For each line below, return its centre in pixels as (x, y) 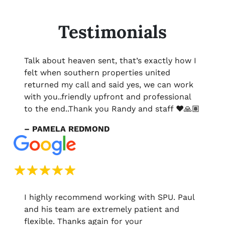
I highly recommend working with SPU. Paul (109, 197)
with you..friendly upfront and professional (107, 96)
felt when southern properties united (97, 72)
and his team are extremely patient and (102, 209)
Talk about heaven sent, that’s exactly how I (110, 60)
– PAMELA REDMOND (67, 129)
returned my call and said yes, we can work (109, 84)
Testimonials (113, 32)
